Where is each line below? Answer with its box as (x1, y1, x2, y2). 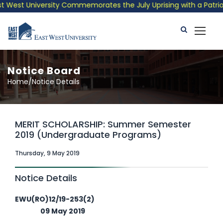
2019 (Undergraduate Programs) (15, 128, 161, 141)
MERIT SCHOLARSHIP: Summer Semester (15, 118, 191, 130)
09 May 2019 (15, 206, 85, 216)
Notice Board (7, 64, 81, 78)
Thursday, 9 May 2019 (15, 149, 80, 157)
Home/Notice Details (7, 77, 80, 87)
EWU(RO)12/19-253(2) (15, 194, 208, 204)
